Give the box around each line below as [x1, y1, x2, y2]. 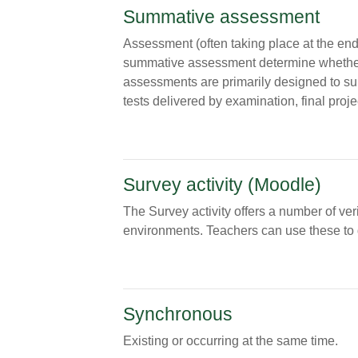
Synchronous [122, 304, 233, 324]
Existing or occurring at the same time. [122, 334, 338, 348]
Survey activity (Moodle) [122, 174, 321, 195]
